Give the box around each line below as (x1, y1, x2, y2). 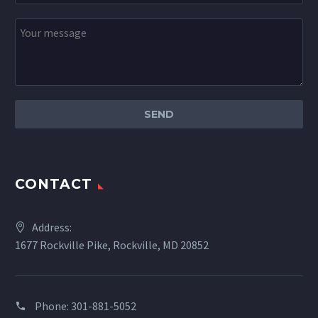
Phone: (35, 298, 71, 313)
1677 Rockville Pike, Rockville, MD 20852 (15, 237, 209, 252)
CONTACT (15, 175, 92, 192)
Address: (32, 219, 72, 234)
